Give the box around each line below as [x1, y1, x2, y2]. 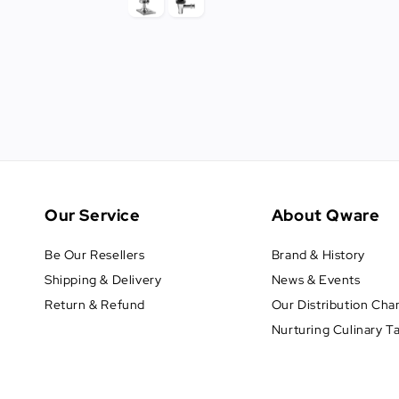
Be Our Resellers [45, 246, 145, 263]
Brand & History [271, 246, 365, 263]
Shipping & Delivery [45, 271, 162, 288]
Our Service [45, 204, 141, 225]
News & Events [271, 271, 361, 288]
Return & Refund [45, 296, 145, 313]
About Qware [271, 204, 380, 225]
